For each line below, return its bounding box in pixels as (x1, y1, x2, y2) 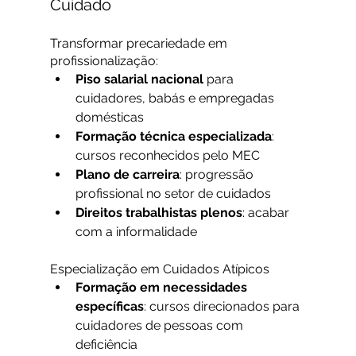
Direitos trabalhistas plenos (75, 205, 242, 221)
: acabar (242, 205, 292, 221)
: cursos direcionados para (143, 299, 303, 315)
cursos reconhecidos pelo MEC (75, 148, 260, 164)
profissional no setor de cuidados (75, 186, 271, 202)
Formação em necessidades (75, 280, 250, 296)
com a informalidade (75, 224, 197, 240)
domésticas (75, 110, 144, 126)
